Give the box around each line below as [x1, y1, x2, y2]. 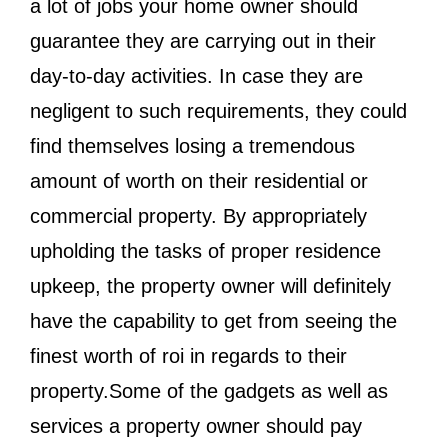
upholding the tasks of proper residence [30, 240, 381, 262]
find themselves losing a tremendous [30, 135, 355, 157]
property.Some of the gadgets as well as [30, 380, 388, 402]
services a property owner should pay [30, 415, 362, 437]
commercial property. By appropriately [30, 205, 367, 227]
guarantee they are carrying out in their [30, 30, 376, 52]
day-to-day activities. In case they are [30, 65, 363, 87]
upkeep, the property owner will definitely [30, 275, 391, 297]
